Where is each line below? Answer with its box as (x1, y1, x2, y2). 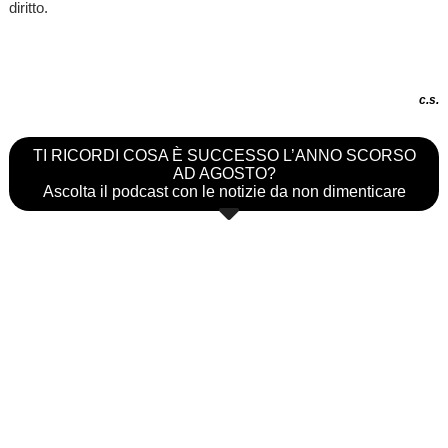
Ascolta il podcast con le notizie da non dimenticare (42, 182, 406, 200)
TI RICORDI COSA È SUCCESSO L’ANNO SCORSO (32, 146, 416, 164)
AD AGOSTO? (172, 164, 276, 182)
